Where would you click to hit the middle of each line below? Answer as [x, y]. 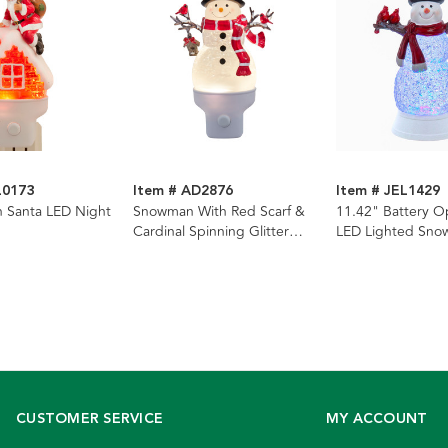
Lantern [360, 252]
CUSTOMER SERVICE [89, 419]
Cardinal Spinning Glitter [211, 232]
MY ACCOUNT [376, 419]
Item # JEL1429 [388, 191]
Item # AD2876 [183, 191]
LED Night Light [183, 252]
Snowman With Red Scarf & [219, 212]
